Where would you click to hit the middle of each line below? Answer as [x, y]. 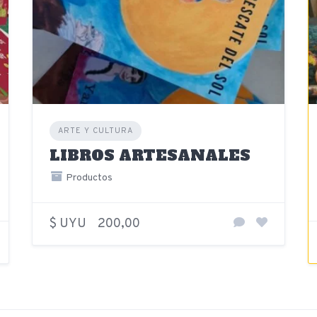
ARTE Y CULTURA [95, 131]
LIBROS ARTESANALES [150, 155]
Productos [88, 178]
